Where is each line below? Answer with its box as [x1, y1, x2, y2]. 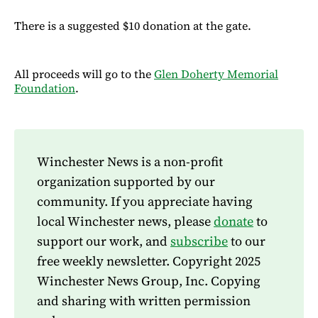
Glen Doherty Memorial [154, 65, 278, 82]
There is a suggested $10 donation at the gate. [14, 17, 251, 33]
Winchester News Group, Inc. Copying [37, 271, 261, 290]
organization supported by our [37, 172, 215, 190]
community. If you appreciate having [37, 192, 253, 210]
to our [228, 231, 265, 250]
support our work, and [37, 231, 170, 250]
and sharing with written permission [37, 291, 251, 309]
